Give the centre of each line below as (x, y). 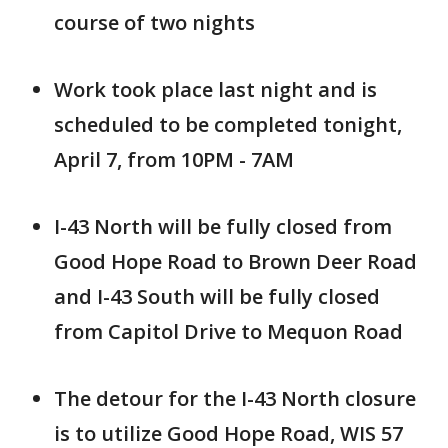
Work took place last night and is (215, 89)
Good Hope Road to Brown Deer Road (235, 261)
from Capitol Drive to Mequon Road (228, 331)
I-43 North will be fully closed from (223, 226)
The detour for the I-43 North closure (235, 398)
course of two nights (154, 22)
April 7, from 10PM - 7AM (174, 159)
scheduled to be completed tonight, (228, 124)
